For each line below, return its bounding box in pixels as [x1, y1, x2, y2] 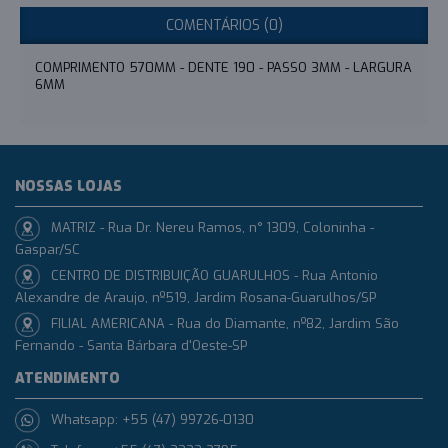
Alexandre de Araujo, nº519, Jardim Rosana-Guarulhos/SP [15, 289, 376, 306]
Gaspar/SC [15, 241, 80, 258]
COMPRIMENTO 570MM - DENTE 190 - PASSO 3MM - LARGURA [35, 59, 412, 76]
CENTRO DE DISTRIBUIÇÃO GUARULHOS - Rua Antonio [51, 266, 378, 284]
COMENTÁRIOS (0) [165, 16, 283, 35]
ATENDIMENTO [15, 369, 120, 388]
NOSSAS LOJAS [15, 177, 122, 196]
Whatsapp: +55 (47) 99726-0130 [50, 410, 254, 428]
